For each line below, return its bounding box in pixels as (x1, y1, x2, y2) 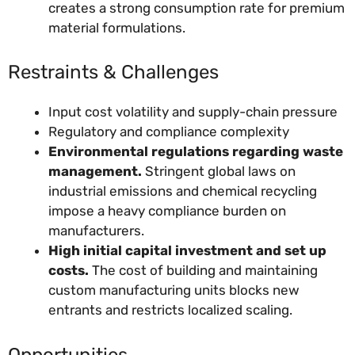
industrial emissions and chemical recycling (48, 183, 317, 200)
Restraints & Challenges (8, 61, 219, 84)
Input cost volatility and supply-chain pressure (48, 104, 338, 120)
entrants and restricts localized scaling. (48, 302, 292, 319)
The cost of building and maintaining (89, 262, 318, 279)
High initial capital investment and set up (48, 242, 326, 259)
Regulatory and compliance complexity (48, 124, 289, 140)
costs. (48, 262, 89, 279)
